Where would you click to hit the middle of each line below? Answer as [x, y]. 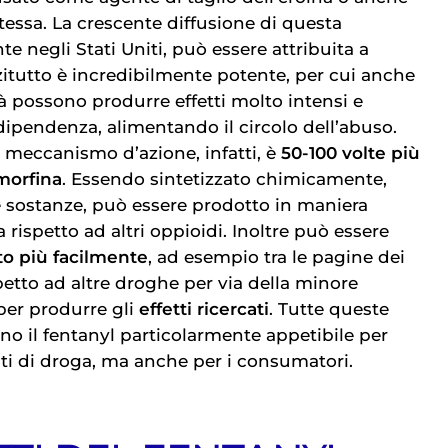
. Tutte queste [329, 308]
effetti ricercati [204, 308]
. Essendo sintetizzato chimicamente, [224, 178]
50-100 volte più [350, 152]
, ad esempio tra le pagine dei [276, 256]
